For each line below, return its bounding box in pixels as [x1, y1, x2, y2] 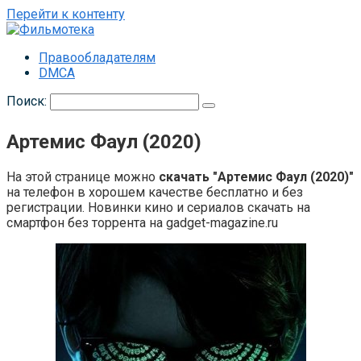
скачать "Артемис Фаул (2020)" [159, 168, 354, 185]
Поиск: [6, 93, 50, 109]
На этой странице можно [6, 168, 159, 185]
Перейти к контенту [6, 6, 125, 22]
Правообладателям [39, 50, 156, 65]
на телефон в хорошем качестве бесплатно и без [6, 184, 303, 200]
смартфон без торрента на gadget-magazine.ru [6, 214, 278, 230]
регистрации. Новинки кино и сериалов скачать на [6, 199, 310, 215]
